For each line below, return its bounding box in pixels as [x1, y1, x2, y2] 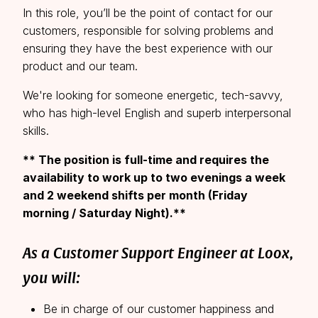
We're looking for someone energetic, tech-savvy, [23, 88, 283, 102]
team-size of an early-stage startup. [23, 50, 207, 64]
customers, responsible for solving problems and [23, 23, 273, 38]
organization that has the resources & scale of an [23, 14, 278, 28]
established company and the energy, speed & [23, 32, 262, 46]
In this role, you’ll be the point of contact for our [23, 6, 273, 20]
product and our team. [23, 59, 138, 73]
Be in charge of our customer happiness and [43, 302, 274, 316]
